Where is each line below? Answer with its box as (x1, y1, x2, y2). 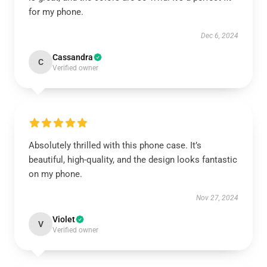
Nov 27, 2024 (196, 194, 238, 202)
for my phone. (29, 7, 83, 17)
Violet (52, 215, 75, 224)
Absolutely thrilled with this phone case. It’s (29, 140, 201, 151)
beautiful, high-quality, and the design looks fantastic (29, 154, 237, 165)
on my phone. (29, 169, 82, 179)
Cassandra (52, 52, 93, 62)
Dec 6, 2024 (201, 32, 238, 40)
